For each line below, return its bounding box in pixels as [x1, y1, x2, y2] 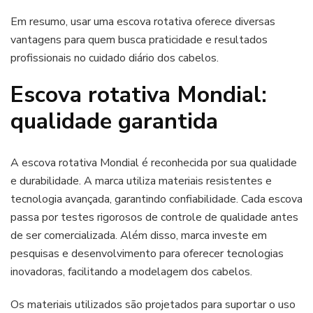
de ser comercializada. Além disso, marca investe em [10, 227, 267, 243]
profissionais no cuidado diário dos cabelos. [10, 50, 219, 66]
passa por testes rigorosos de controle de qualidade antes [10, 209, 298, 225]
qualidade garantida [10, 106, 218, 137]
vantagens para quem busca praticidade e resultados [10, 32, 268, 48]
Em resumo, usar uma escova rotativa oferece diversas [10, 14, 275, 30]
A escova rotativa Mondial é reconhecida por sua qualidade [10, 154, 297, 170]
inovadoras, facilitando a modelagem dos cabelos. [10, 263, 252, 279]
